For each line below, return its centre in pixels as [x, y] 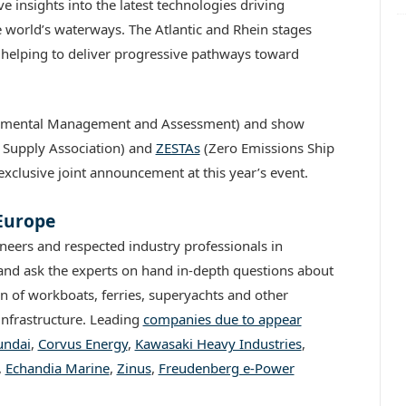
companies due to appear [222, 319]
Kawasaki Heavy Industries [218, 343]
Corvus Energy [82, 343]
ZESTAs [178, 147]
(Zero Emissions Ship [267, 147]
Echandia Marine [57, 367]
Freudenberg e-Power [226, 367]
